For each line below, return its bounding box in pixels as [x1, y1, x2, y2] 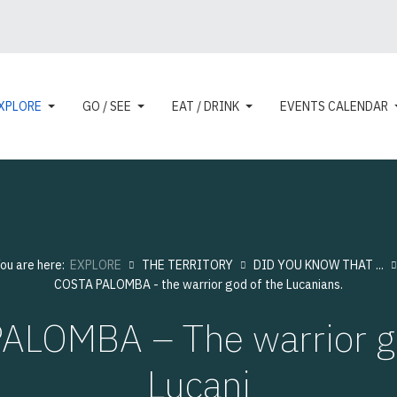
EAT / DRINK [171, 98, 239, 114]
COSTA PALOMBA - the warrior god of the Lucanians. [54, 276, 343, 292]
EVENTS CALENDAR [279, 98, 388, 114]
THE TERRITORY [142, 257, 233, 273]
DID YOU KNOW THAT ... [253, 257, 384, 273]
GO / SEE [82, 98, 131, 114]
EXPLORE [70, 257, 121, 273]
